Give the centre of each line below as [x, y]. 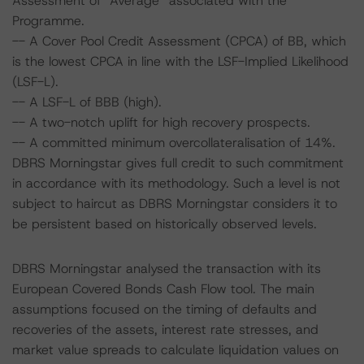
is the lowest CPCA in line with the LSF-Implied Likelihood [180, 61]
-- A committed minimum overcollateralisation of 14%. [174, 143]
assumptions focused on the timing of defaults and [165, 309]
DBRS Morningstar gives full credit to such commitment [178, 163]
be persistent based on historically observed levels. [165, 224]
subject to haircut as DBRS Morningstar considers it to [175, 204]
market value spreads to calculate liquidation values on [175, 350]
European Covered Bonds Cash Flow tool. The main [163, 289]
